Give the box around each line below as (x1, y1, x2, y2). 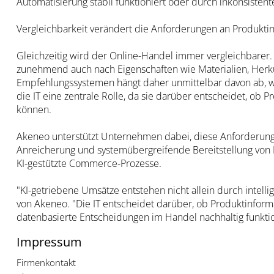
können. (16, 103, 51, 117)
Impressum (16, 234, 82, 251)
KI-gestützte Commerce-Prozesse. (16, 157, 161, 171)
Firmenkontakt (16, 256, 76, 269)
